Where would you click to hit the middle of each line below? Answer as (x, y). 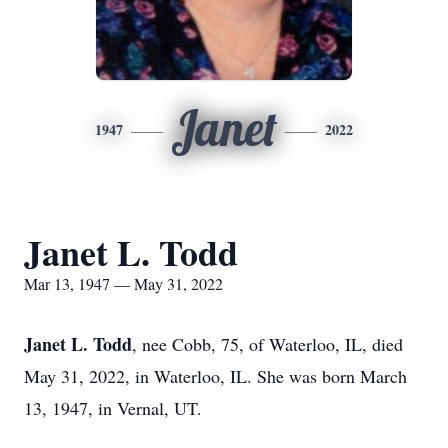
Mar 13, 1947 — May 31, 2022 (123, 283)
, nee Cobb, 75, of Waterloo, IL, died (267, 344)
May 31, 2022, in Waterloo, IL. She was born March (215, 376)
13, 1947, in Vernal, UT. (113, 408)
